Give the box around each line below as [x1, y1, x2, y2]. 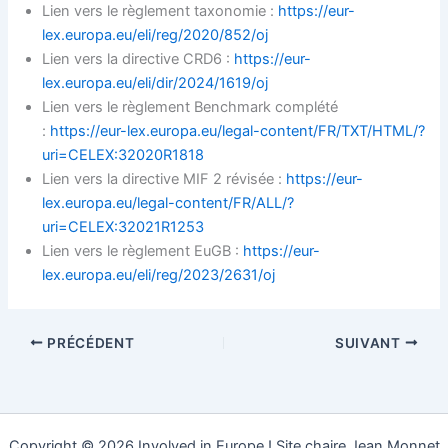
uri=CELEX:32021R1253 [42, 217, 205, 236]
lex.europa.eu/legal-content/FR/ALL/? [42, 193, 295, 212]
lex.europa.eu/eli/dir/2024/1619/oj [42, 73, 269, 92]
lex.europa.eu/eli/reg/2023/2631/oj [42, 265, 276, 284]
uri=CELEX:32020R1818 [42, 145, 205, 164]
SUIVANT [335, 334, 405, 351]
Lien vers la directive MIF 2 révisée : [42, 169, 287, 188]
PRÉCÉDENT [43, 334, 135, 351]
